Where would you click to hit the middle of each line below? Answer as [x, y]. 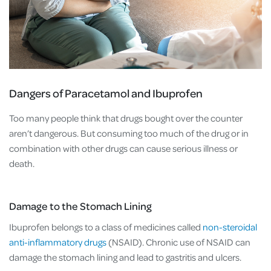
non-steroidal [230, 227]
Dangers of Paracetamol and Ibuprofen [106, 93]
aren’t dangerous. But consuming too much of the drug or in [129, 133]
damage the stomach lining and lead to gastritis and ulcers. [126, 257]
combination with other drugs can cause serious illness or [123, 148]
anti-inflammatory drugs [58, 242]
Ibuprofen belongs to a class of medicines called [106, 227]
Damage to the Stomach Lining [80, 205]
